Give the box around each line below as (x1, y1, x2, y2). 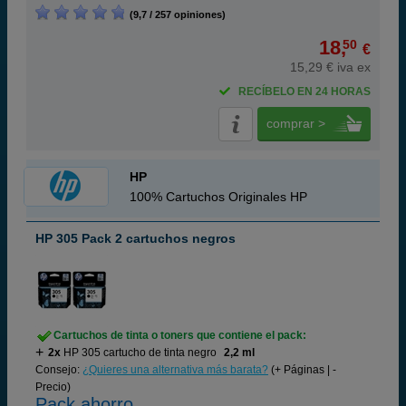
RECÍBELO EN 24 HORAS (238, 85, 371, 98)
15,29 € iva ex (290, 60, 371, 74)
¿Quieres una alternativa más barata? (82, 363, 268, 376)
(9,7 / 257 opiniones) (124, 9, 226, 20)
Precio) (35, 381, 71, 393)
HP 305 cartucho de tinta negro (63, 346, 217, 359)
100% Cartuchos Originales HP (130, 189, 307, 204)
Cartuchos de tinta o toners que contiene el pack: (53, 329, 306, 342)
